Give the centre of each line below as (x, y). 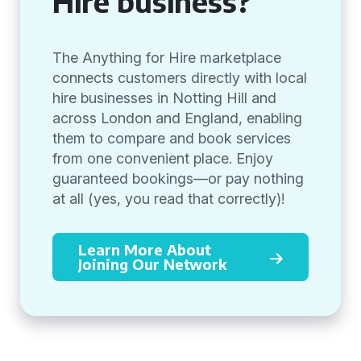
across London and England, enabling (177, 118)
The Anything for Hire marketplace (167, 58)
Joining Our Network (152, 264)
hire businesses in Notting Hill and (164, 98)
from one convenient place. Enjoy (163, 158)
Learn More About (145, 249)
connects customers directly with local (180, 78)
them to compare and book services (172, 138)
